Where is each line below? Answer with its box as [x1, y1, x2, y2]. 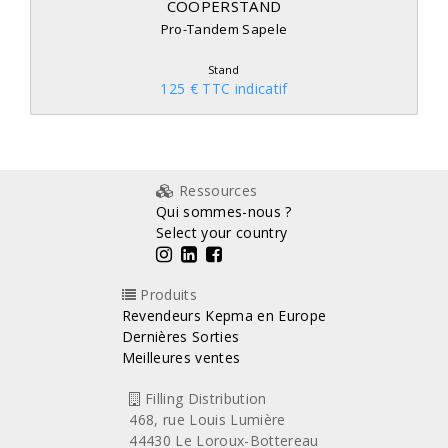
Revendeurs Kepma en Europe [121, 306, 327, 325]
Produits [136, 285, 197, 304]
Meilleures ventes [121, 348, 241, 367]
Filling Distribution [140, 389, 267, 408]
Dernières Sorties [121, 327, 240, 346]
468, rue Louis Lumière [129, 410, 286, 429]
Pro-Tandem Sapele [160, 20, 288, 38]
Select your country [156, 223, 288, 242]
